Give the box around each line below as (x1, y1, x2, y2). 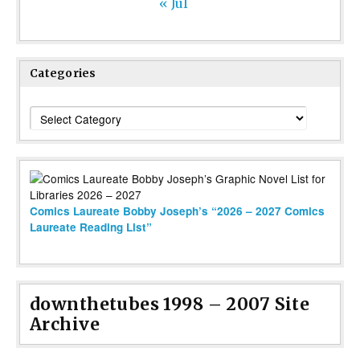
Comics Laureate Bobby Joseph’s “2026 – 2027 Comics (30, 203, 325, 219)
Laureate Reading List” (30, 219, 152, 235)
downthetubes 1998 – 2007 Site (30, 293, 310, 316)
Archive (30, 313, 100, 336)
